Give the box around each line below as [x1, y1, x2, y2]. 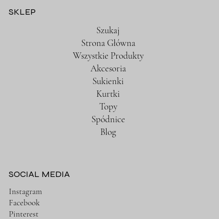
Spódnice [91, 113, 125, 125]
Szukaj [96, 24, 120, 36]
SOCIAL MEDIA [8, 168, 70, 179]
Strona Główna [81, 37, 135, 48]
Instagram [8, 186, 42, 197]
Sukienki [92, 75, 124, 87]
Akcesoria [90, 62, 126, 74]
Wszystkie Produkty [72, 49, 144, 61]
